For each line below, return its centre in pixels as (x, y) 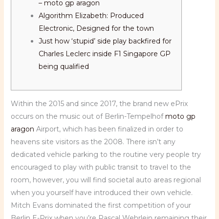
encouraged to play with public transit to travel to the (101, 167)
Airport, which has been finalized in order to (109, 129)
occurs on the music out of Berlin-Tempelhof (88, 116)
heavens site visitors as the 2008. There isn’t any (93, 142)
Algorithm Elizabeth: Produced (91, 16)
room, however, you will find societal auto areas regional (106, 180)
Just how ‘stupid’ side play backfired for (105, 41)
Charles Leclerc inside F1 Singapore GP (104, 54)
